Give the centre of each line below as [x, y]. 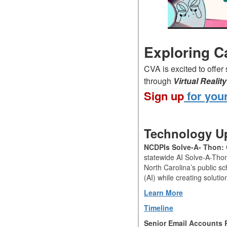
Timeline [158, 208]
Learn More [163, 193]
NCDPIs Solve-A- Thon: [184, 147]
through [158, 81]
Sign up [164, 96]
